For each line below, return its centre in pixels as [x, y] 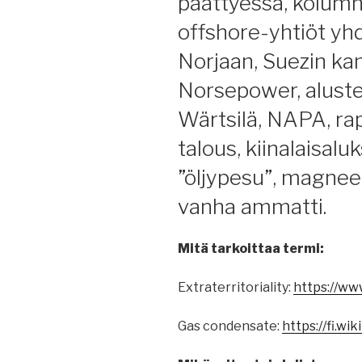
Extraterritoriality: [236, 288]
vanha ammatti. [252, 206]
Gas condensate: [230, 326]
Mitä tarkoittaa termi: [251, 249]
